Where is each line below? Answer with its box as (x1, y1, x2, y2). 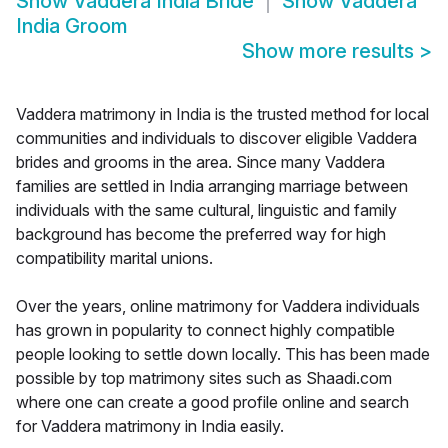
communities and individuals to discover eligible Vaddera (16, 128, 417, 149)
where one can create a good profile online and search (16, 392, 409, 413)
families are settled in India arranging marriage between (16, 176, 408, 197)
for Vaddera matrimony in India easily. (16, 416, 284, 437)
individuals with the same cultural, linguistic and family (16, 200, 397, 221)
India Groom (16, 14, 128, 39)
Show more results (242, 39, 419, 64)
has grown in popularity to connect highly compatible (16, 320, 395, 341)
